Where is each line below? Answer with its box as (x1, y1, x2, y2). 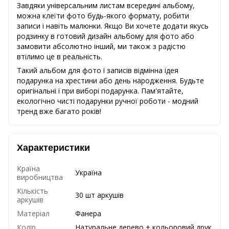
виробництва (17, 172, 63, 182)
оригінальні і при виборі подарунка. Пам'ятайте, (17, 85, 184, 96)
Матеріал (17, 208, 50, 218)
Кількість (17, 186, 48, 196)
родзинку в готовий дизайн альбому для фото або (17, 31, 194, 41)
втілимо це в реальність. (17, 51, 102, 61)
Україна (75, 167, 102, 177)
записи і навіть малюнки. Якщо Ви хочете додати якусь (17, 20, 209, 31)
